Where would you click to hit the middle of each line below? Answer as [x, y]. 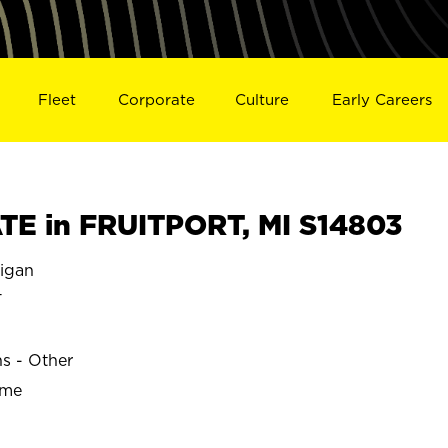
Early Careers [382, 99]
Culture [262, 99]
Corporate [156, 99]
